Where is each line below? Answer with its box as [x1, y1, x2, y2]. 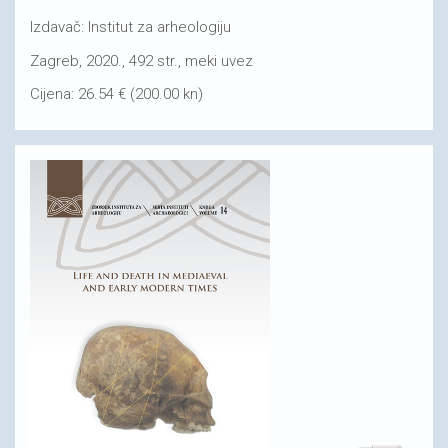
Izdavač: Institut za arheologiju [30, 18, 231, 36]
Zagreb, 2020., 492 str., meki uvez [30, 51, 253, 70]
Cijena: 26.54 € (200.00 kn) [30, 85, 203, 103]
